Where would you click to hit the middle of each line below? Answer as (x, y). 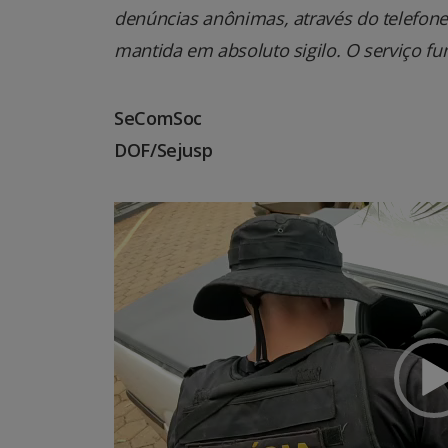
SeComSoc (158, 117)
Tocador (148, 212)
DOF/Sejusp (163, 149)
